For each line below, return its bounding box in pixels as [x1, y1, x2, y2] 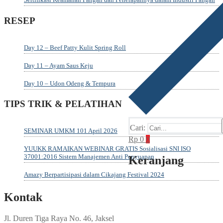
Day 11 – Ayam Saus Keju [24, 61, 93, 69]
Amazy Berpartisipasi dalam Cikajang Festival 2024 [24, 170, 164, 178]
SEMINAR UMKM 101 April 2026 [24, 126, 117, 134]
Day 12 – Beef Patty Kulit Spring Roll [24, 43, 126, 51]
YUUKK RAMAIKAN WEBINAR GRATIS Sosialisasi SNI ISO [24, 144, 191, 152]
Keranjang [128, 153, 184, 167]
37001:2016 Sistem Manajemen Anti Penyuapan [24, 152, 154, 160]
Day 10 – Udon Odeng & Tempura [24, 79, 115, 87]
